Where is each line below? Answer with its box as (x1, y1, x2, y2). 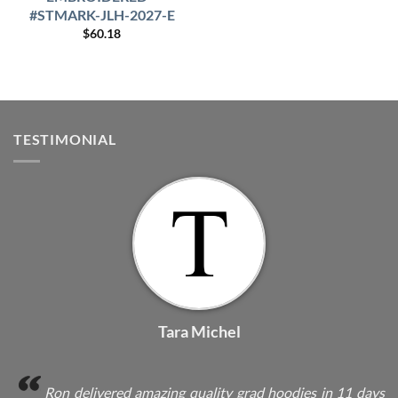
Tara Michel (157, 321, 241, 341)
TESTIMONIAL (13, 131, 116, 148)
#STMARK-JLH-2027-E (28, 6, 175, 24)
